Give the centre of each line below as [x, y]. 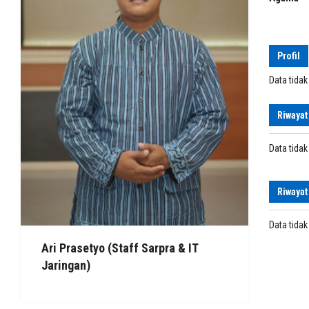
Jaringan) [66, 265]
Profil [289, 56]
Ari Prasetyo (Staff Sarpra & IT [120, 248]
